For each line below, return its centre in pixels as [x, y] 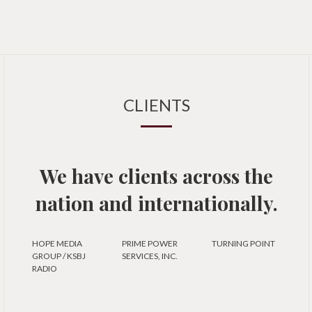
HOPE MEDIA [57, 243]
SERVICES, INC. [149, 256]
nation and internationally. [156, 203]
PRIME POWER [149, 243]
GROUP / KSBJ [59, 256]
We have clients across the [156, 176]
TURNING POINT [243, 243]
